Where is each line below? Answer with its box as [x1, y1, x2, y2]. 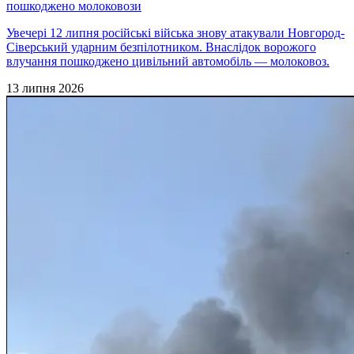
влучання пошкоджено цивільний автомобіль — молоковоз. [6, 55, 330, 68]
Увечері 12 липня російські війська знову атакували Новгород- [6, 26, 345, 40]
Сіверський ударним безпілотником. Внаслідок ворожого [6, 40, 316, 54]
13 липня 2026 [6, 81, 84, 95]
